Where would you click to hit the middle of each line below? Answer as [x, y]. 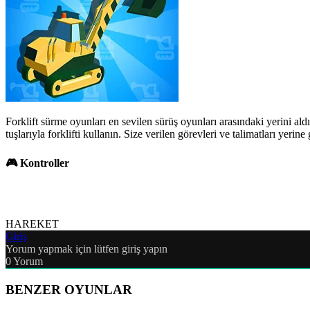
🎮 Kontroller [37, 163]
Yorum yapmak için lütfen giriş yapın [86, 249]
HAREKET [32, 224]
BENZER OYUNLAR [69, 290]
